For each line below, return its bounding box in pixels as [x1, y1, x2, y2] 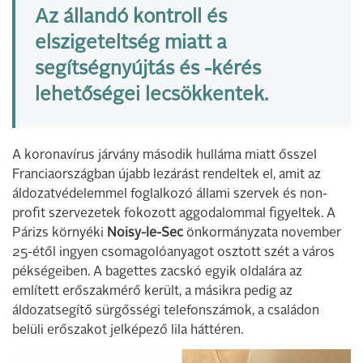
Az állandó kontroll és [35, 7, 227, 28]
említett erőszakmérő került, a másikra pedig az [12, 284, 293, 298]
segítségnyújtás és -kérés [35, 59, 261, 79]
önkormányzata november [183, 226, 341, 240]
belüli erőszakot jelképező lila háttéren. [12, 323, 243, 337]
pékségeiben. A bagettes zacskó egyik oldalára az [12, 265, 302, 279]
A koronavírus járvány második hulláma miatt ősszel [12, 148, 317, 162]
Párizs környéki [12, 226, 107, 240]
